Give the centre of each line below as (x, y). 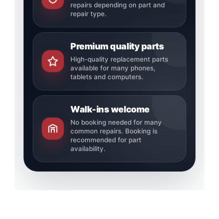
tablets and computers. (107, 77)
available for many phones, (113, 68)
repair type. (88, 13)
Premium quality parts (117, 46)
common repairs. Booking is (114, 131)
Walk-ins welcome (110, 109)
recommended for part (106, 140)
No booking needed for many (116, 122)
